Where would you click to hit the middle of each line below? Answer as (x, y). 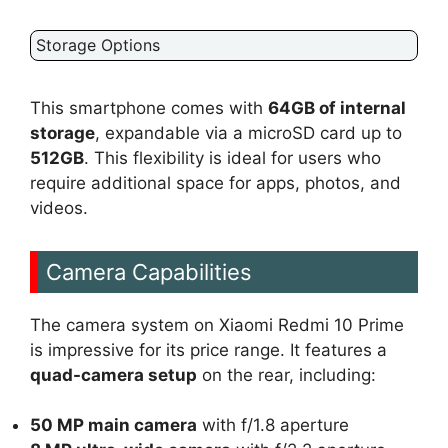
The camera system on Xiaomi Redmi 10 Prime (217, 324)
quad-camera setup (113, 374)
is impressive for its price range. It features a (208, 349)
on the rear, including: (286, 374)
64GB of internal (337, 107)
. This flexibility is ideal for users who (232, 157)
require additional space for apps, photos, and (215, 182)
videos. (59, 207)
